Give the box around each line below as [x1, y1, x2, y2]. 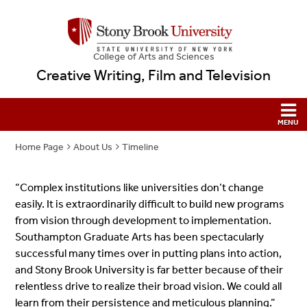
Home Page [15, 141, 64, 153]
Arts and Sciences [136, 51, 214, 63]
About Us [73, 141, 113, 153]
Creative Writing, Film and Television [36, 66, 271, 85]
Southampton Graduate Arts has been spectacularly [15, 230, 265, 243]
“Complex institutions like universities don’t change [15, 180, 265, 194]
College [93, 51, 127, 63]
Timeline [122, 141, 160, 153]
